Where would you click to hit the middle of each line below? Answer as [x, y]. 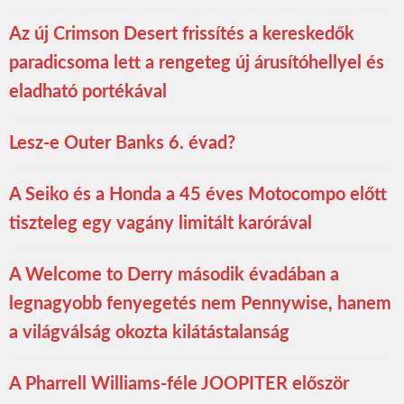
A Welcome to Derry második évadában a [174, 275]
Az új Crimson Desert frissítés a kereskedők [182, 35]
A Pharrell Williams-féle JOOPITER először [179, 385]
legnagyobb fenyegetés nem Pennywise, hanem [200, 304]
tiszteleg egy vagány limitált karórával [161, 224]
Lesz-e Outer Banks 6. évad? [122, 144]
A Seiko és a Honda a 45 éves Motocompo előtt [198, 195]
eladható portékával [88, 92]
